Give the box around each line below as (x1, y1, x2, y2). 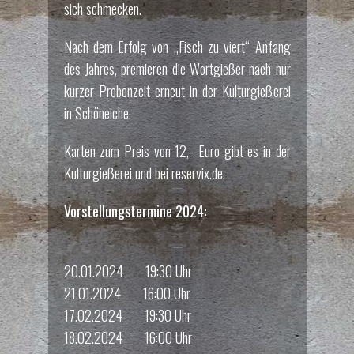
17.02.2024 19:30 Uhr (63, 304, 191, 326)
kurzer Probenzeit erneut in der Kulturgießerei (63, 80, 291, 101)
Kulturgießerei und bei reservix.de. (63, 162, 225, 183)
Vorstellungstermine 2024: (63, 200, 206, 221)
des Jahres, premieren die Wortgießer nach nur (63, 58, 291, 79)
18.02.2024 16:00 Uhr (63, 326, 192, 348)
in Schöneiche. (63, 102, 131, 123)
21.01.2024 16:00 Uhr (63, 282, 190, 303)
